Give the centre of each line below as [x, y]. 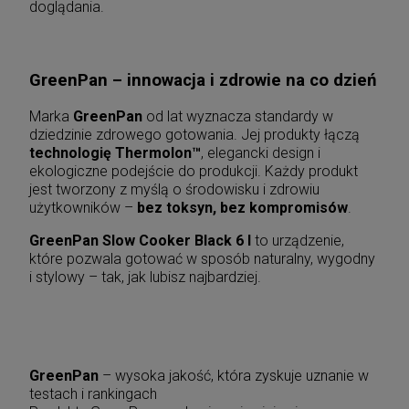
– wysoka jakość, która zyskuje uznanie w [234, 375]
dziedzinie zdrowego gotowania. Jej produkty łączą [194, 134]
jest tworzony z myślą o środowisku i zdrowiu [174, 189]
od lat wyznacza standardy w [238, 116]
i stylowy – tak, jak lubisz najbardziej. [145, 277]
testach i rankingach [93, 393]
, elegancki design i [261, 152]
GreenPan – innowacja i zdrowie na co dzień [203, 81]
